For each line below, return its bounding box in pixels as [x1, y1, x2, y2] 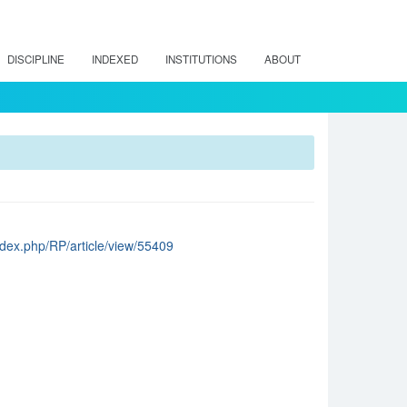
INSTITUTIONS [165, 52, 237, 66]
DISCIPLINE [7, 52, 65, 66]
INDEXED [92, 52, 138, 66]
